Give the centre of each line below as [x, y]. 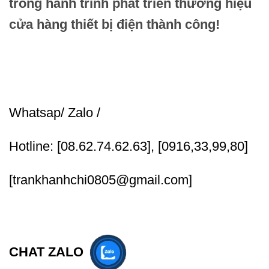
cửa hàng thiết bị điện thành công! [114, 24]
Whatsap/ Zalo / [55, 113]
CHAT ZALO [46, 252]
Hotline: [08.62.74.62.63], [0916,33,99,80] [128, 146]
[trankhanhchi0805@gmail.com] [101, 180]
